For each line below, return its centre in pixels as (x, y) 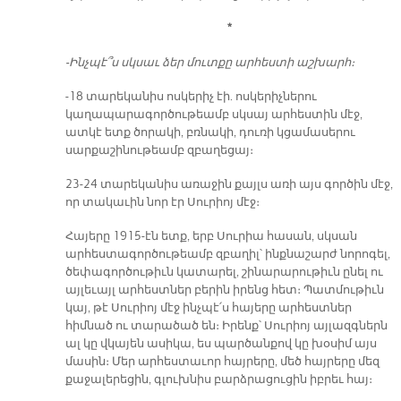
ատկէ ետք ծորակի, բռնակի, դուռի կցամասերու (210, 132)
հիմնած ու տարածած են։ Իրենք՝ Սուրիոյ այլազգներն (226, 325)
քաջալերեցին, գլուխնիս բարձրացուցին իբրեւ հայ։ (218, 379)
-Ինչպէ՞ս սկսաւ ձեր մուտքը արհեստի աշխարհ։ (209, 62)
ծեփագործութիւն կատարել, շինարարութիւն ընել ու (224, 272)
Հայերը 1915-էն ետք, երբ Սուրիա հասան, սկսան (211, 236)
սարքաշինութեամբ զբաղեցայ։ (160, 150)
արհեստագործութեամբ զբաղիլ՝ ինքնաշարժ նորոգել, (227, 254)
